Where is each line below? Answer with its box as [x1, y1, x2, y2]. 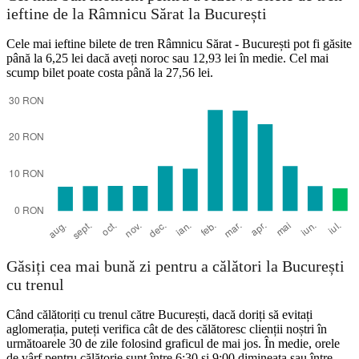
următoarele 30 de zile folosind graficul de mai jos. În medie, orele [6, 337, 340, 351]
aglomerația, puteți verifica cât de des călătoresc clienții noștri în [6, 322, 327, 337]
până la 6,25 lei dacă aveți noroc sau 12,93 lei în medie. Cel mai [6, 50, 329, 65]
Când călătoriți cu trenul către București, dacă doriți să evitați [6, 308, 313, 322]
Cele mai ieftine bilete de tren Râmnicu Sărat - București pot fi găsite [6, 36, 352, 50]
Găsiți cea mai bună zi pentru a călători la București [6, 257, 345, 276]
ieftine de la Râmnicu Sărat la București [6, 5, 267, 23]
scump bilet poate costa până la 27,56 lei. [6, 65, 213, 79]
